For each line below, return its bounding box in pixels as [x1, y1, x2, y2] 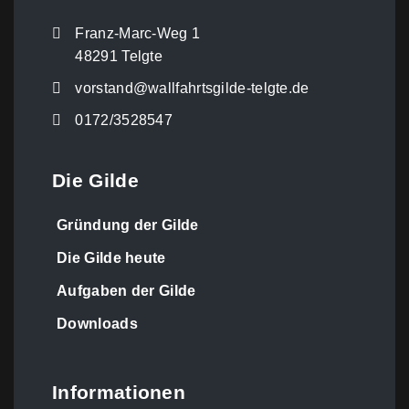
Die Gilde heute [57, 250, 166, 267]
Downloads [57, 316, 138, 332]
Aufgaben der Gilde [57, 283, 196, 299]
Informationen [52, 382, 186, 404]
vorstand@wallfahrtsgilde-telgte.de [75, 80, 309, 97]
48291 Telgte [75, 48, 163, 65]
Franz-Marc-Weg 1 [75, 26, 201, 42]
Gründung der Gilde [57, 217, 199, 234]
